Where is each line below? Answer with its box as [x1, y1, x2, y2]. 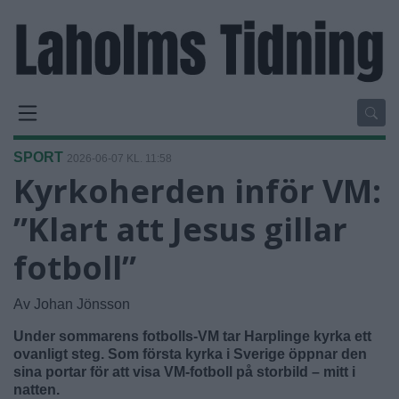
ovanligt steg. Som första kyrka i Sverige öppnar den [13, 346, 367, 362]
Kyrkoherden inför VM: [13, 168, 381, 213]
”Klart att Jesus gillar [13, 207, 347, 251]
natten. [13, 381, 60, 397]
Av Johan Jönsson [13, 296, 130, 312]
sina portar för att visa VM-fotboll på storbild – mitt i [13, 363, 355, 379]
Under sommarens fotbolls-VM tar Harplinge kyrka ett [13, 328, 371, 344]
